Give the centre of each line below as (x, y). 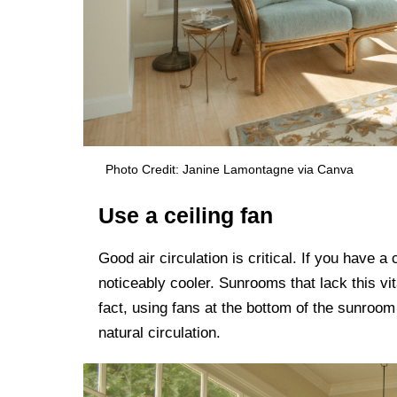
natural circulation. (160, 333)
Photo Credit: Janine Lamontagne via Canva (230, 170)
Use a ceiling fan (186, 216)
